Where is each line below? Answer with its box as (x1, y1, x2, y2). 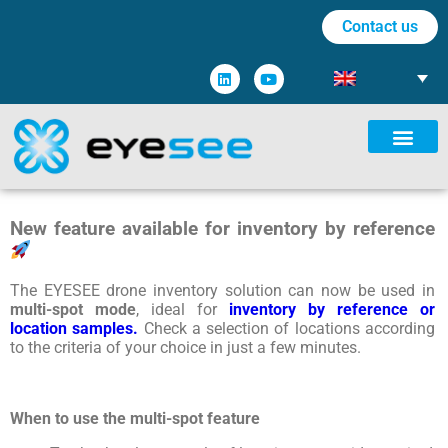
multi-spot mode (10, 299, 136, 319)
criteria (54, 337, 102, 357)
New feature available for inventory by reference (10, 217, 435, 240)
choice (160, 337, 206, 357)
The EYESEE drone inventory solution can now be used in (10, 280, 435, 300)
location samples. (10, 318, 139, 338)
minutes (300, 337, 357, 357)
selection (206, 318, 270, 338)
